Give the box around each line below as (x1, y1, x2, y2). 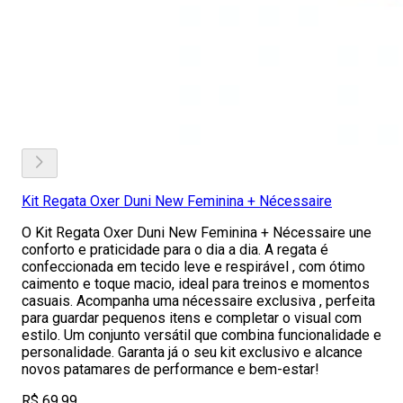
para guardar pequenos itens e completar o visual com (22, 309, 362, 327)
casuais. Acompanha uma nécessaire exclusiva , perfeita (22, 292, 375, 309)
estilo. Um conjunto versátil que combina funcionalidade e (22, 327, 381, 344)
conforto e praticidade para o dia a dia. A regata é (22, 241, 328, 258)
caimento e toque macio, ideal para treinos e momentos (22, 275, 370, 292)
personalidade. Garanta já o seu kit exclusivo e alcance (22, 344, 363, 361)
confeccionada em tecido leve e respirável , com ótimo (22, 258, 365, 275)
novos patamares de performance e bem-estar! (22, 361, 319, 378)
